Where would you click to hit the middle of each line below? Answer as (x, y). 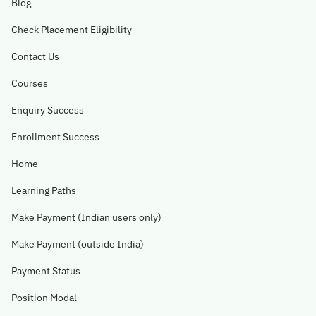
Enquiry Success (48, 110)
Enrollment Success (55, 136)
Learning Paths (44, 190)
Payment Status (46, 271)
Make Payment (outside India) (78, 244)
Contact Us (35, 56)
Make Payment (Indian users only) (86, 217)
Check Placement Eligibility (72, 29)
